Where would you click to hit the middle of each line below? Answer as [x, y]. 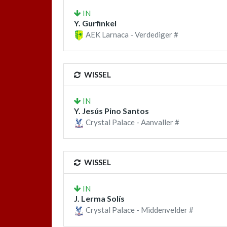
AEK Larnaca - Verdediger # [131, 34]
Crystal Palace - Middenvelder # [139, 210]
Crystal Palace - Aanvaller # [132, 122]
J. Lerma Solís [99, 199]
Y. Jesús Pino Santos [111, 111]
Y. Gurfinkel [95, 23]
